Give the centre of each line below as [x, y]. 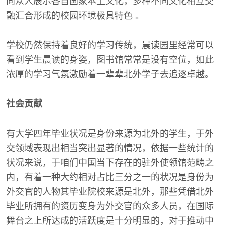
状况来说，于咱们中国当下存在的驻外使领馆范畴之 [110, 162]
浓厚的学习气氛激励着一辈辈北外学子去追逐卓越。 [110, 74]
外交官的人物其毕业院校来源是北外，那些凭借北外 [110, 192]
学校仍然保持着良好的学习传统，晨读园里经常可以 [110, 45]
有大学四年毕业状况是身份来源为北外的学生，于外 [110, 133]
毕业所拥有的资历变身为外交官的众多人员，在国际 [110, 206]
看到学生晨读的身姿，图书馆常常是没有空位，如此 [110, 60]
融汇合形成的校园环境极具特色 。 [75, 15]
